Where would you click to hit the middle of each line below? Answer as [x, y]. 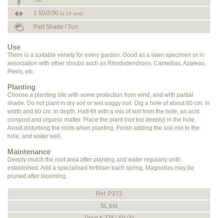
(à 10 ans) [71, 13]
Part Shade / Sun [55, 27]
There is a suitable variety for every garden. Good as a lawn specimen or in [106, 55]
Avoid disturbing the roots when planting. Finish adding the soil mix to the [103, 128]
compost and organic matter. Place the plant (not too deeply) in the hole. [102, 120]
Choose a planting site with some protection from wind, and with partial [100, 95]
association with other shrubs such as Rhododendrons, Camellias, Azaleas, [107, 63]
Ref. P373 [109, 194]
